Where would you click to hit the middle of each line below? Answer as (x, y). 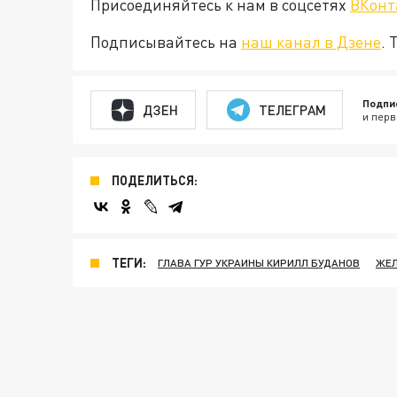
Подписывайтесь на (166, 42)
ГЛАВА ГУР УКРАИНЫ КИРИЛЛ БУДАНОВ (259, 263)
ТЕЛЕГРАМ (292, 109)
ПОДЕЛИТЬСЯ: (155, 180)
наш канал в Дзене (311, 42)
